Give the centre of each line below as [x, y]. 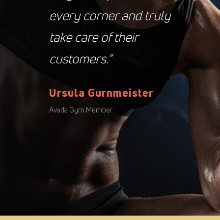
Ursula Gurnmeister [101, 93]
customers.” [80, 58]
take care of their [94, 37]
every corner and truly [110, 15]
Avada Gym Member [81, 110]
